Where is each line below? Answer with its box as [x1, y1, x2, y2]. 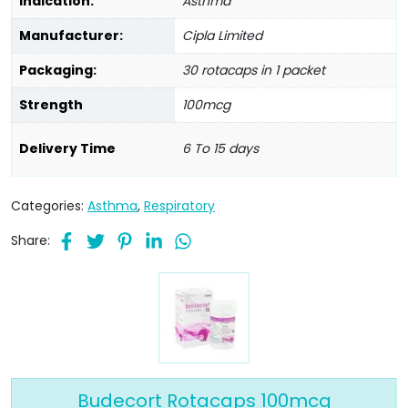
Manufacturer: [19, 25, 123, 45]
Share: [11, 230, 50, 250]
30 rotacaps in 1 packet [182, 60, 325, 79]
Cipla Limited [182, 25, 262, 45]
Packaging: [19, 60, 97, 79]
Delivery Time [19, 138, 116, 158]
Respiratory [144, 197, 215, 216]
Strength [19, 95, 83, 114]
